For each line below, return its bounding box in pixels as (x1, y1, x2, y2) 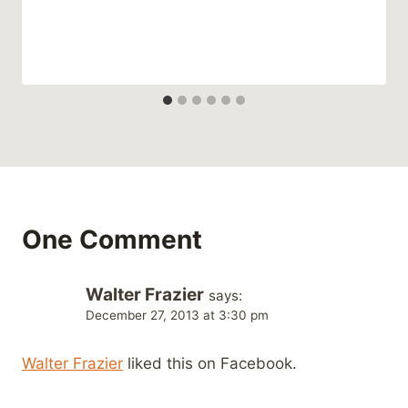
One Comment (22, 224, 202, 256)
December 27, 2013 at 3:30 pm (86, 308, 269, 323)
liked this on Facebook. (123, 353, 297, 372)
